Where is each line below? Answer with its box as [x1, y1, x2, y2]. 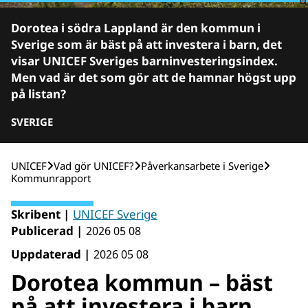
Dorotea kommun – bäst [11, 267, 273, 297]
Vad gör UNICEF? [54, 159, 134, 173]
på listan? [11, 86, 66, 102]
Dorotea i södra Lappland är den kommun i [11, 20, 261, 36]
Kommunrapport [11, 171, 91, 185]
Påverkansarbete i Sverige [141, 159, 263, 173]
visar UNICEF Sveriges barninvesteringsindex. [11, 53, 278, 69]
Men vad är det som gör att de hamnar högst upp [11, 69, 296, 85]
